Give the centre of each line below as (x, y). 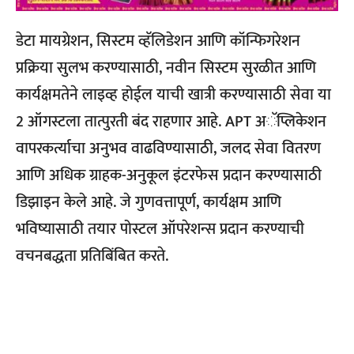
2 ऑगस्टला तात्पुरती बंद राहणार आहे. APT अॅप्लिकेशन (171, 121)
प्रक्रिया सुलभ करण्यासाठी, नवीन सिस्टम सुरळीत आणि (166, 68)
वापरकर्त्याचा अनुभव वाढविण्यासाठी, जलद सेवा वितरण (168, 148)
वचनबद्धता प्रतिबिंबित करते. (92, 256)
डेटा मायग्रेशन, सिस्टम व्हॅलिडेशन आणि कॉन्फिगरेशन (158, 41)
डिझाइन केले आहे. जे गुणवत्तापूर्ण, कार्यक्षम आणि (149, 202)
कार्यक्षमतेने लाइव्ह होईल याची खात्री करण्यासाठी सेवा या (173, 94)
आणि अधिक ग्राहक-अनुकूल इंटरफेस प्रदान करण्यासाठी (169, 175)
